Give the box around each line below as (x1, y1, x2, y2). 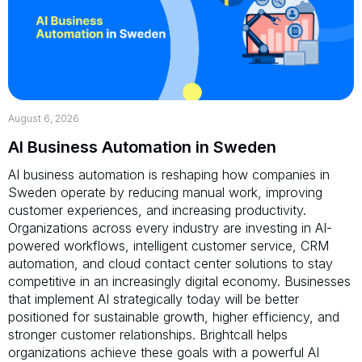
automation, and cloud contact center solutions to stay (8, 255, 333, 271)
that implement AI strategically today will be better (8, 290, 299, 307)
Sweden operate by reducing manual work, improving (8, 183, 322, 200)
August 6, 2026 (8, 112, 79, 124)
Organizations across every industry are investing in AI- (8, 219, 332, 236)
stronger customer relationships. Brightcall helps (8, 326, 288, 343)
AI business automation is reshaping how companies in (8, 166, 330, 183)
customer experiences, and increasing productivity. (8, 201, 306, 218)
